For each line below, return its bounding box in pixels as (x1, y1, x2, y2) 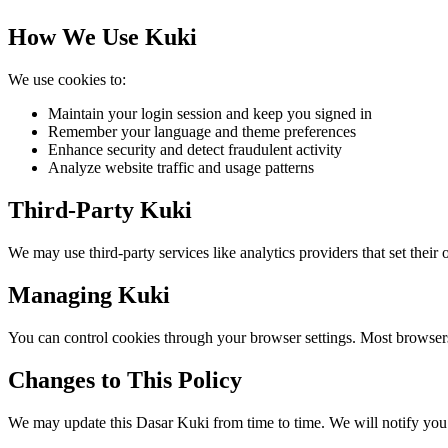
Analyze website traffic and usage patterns (48, 159, 314, 177)
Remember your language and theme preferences (48, 123, 356, 141)
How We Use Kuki (8, 24, 197, 51)
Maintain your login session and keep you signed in (48, 105, 372, 123)
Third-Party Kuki (8, 196, 192, 223)
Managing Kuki (8, 281, 170, 308)
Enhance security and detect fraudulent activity (48, 141, 342, 159)
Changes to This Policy (8, 366, 242, 393)
